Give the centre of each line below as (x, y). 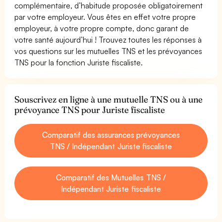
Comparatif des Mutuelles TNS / (111, 177)
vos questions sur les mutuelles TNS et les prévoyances (109, 51)
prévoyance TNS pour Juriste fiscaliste (90, 110)
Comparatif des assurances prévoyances (111, 135)
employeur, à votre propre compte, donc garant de (102, 28)
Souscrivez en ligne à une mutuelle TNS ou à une (109, 99)
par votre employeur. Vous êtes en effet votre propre (105, 17)
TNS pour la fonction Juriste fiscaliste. (79, 62)
